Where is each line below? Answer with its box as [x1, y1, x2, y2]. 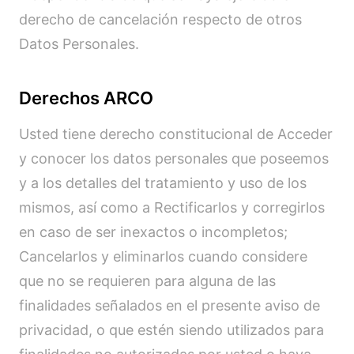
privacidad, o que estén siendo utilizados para [19, 322, 324, 338]
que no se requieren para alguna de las [19, 273, 276, 289]
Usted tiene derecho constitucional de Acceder [19, 126, 333, 142]
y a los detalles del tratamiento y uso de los [19, 175, 307, 191]
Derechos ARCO [19, 88, 153, 108]
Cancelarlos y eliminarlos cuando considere [19, 248, 307, 265]
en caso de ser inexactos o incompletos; [19, 224, 288, 240]
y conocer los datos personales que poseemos [19, 150, 329, 167]
